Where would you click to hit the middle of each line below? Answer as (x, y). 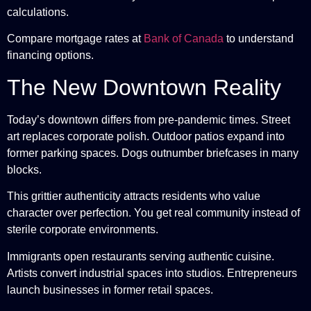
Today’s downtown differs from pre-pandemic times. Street (149, 119)
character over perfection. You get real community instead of (153, 213)
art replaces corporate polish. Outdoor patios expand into (146, 136)
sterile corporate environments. (83, 230)
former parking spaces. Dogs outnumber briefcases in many (153, 153)
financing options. (50, 56)
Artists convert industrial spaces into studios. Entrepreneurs (152, 273)
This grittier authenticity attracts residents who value (134, 196)
